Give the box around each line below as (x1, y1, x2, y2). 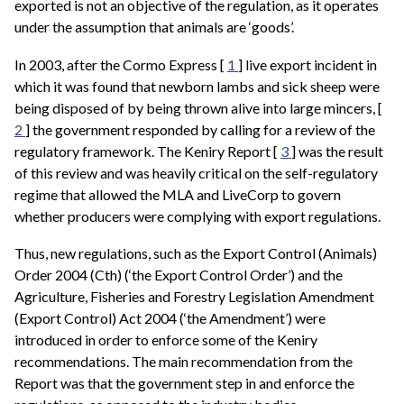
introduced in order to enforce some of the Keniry (14, 331, 317, 349)
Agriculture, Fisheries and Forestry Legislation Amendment (14, 288, 374, 306)
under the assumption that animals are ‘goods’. (14, 18, 294, 36)
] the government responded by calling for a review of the (25, 120, 375, 138)
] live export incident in (238, 55, 377, 73)
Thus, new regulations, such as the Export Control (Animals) (14, 244, 377, 262)
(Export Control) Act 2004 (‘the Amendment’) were (14, 309, 326, 327)
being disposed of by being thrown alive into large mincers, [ (14, 98, 382, 116)
